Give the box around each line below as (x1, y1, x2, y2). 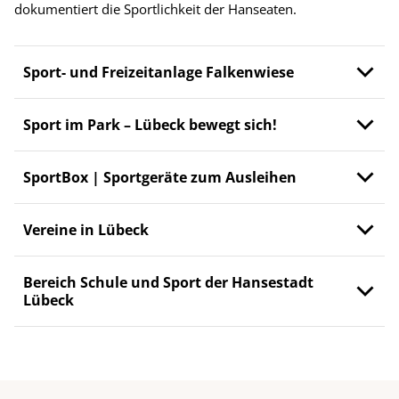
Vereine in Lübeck (23, 220, 149, 240)
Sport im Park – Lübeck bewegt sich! (23, 115, 277, 135)
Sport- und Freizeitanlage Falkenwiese (23, 62, 294, 83)
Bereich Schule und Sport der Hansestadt (23, 273, 313, 293)
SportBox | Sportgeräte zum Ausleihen (23, 167, 297, 188)
